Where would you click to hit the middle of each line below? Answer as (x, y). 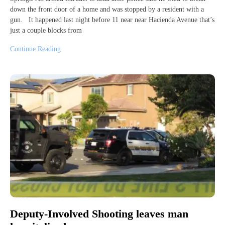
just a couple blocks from (46, 30)
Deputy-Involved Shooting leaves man (99, 213)
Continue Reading (35, 49)
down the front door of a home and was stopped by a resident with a (107, 9)
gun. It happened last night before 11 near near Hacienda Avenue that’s (112, 20)
